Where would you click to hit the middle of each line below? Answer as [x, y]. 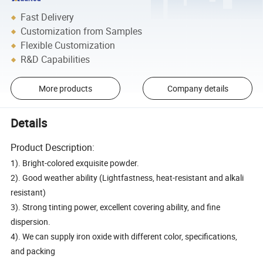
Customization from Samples [82, 31]
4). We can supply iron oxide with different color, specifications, [124, 237]
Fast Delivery [48, 17]
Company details [198, 89]
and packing [33, 251]
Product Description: [53, 148]
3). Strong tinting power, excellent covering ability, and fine [116, 207]
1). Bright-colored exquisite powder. [75, 163]
